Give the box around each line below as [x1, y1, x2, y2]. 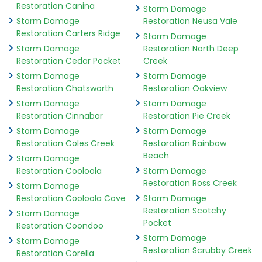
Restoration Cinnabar [16, 109, 103, 122]
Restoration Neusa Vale [143, 15, 237, 27]
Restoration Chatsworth [16, 82, 113, 94]
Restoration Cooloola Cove [16, 192, 126, 204]
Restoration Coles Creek [16, 137, 115, 149]
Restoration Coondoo [16, 219, 104, 232]
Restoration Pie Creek [143, 109, 230, 122]
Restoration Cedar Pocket [16, 54, 121, 67]
